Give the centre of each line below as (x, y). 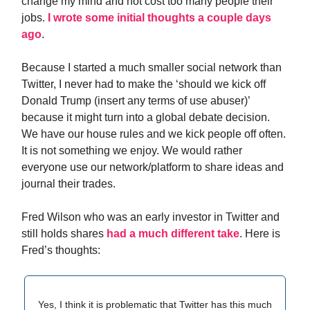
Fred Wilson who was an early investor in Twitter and (151, 217)
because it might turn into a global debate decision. (146, 117)
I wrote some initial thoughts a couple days (159, 18)
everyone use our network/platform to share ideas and (153, 167)
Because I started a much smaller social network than (152, 67)
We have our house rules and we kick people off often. (154, 134)
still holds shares (64, 234)
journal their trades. (69, 184)
